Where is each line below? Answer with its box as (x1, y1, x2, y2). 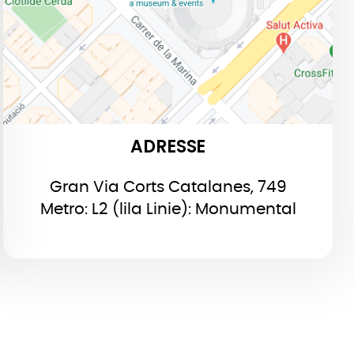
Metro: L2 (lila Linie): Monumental (40, 201, 296, 217)
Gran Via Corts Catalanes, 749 (49, 179, 287, 195)
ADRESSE (130, 134, 206, 159)
